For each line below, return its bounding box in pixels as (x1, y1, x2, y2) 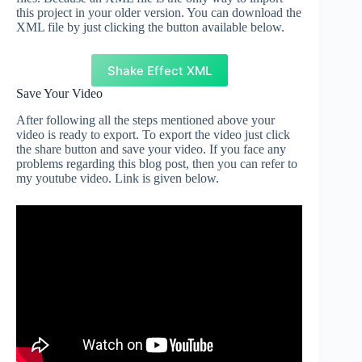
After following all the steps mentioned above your (16, 113, 275, 127)
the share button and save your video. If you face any (16, 142, 286, 156)
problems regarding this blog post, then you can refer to (16, 157, 297, 170)
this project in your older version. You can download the (16, 6, 301, 20)
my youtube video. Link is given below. (16, 171, 219, 185)
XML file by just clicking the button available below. (16, 20, 284, 35)
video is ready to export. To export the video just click (16, 128, 290, 141)
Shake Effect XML (107, 62, 212, 78)
